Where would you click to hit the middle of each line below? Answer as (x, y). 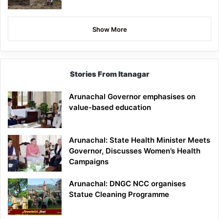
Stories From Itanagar (109, 74)
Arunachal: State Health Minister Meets (140, 140)
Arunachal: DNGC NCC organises (127, 183)
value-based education (110, 107)
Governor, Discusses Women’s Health (135, 151)
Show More (109, 29)
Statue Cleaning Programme (119, 194)
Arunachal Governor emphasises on (132, 96)
